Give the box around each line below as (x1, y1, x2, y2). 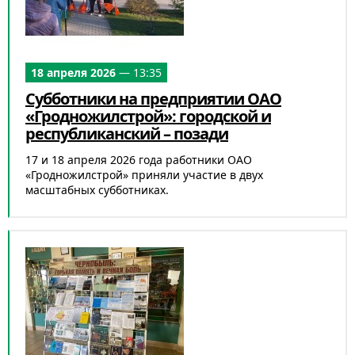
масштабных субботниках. (25, 182, 169, 197)
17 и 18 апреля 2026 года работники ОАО (25, 152, 252, 167)
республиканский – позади (25, 123, 228, 144)
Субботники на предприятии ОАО (25, 88, 281, 109)
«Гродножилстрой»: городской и (25, 105, 271, 127)
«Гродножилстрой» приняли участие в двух (25, 167, 263, 182)
